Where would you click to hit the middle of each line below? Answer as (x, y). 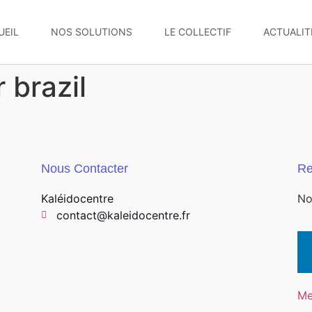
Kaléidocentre (77, 199)
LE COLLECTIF (198, 32)
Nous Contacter (84, 169)
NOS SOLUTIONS (92, 32)
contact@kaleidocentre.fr (124, 216)
